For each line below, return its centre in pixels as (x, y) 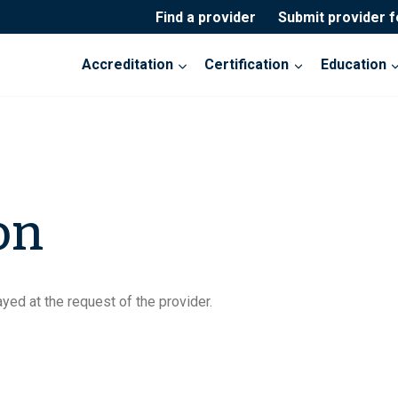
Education (353, 65)
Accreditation (128, 65)
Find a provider (205, 17)
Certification (247, 65)
